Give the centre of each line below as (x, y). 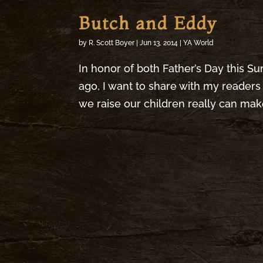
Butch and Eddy (148, 23)
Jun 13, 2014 (159, 43)
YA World (199, 43)
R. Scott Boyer (112, 43)
